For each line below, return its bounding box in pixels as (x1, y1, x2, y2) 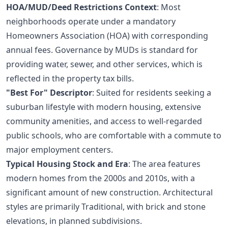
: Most (157, 2, 181, 13)
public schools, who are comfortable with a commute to (6, 130, 221, 141)
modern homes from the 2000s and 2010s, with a (6, 173, 195, 184)
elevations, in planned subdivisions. (6, 215, 142, 227)
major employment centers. (6, 144, 113, 156)
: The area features (128, 158, 201, 170)
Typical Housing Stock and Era (6, 158, 128, 170)
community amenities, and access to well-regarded (6, 116, 202, 127)
